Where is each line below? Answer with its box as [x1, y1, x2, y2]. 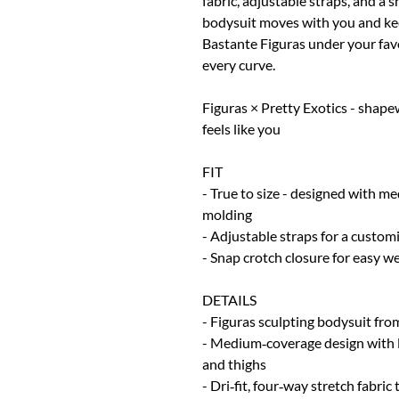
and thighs [202, 354, 266, 372]
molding [202, 205, 252, 223]
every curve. [202, 55, 275, 73]
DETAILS [202, 290, 256, 308]
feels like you [202, 119, 281, 137]
